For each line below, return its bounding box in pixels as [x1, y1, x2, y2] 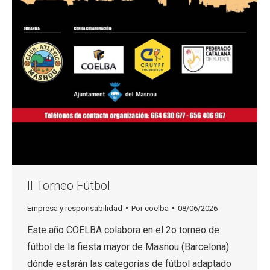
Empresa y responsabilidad [27, 203, 122, 213]
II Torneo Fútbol [27, 178, 110, 193]
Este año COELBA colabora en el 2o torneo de [27, 224, 219, 236]
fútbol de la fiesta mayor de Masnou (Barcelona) [27, 240, 229, 253]
